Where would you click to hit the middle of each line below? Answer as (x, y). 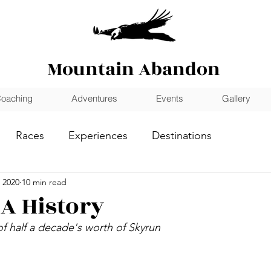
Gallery (236, 98)
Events (170, 98)
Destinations (182, 135)
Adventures (94, 98)
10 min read (44, 182)
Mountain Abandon (133, 70)
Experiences (98, 135)
